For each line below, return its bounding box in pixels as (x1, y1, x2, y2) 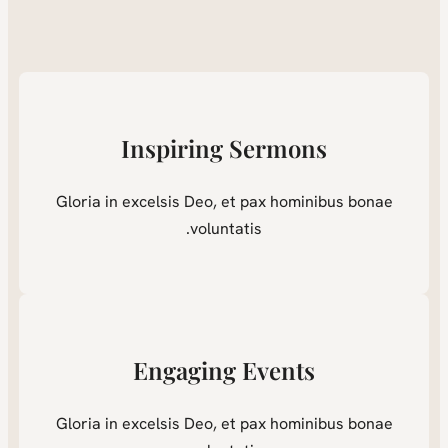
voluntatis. (206, 218, 278, 240)
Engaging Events (149, 354, 331, 387)
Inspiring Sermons (137, 132, 343, 165)
